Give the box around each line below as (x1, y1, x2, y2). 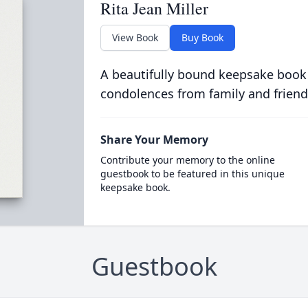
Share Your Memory (100, 132, 208, 147)
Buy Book (181, 31, 223, 44)
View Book (111, 31, 158, 44)
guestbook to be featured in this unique (100, 167, 285, 180)
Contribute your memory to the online (100, 153, 275, 166)
